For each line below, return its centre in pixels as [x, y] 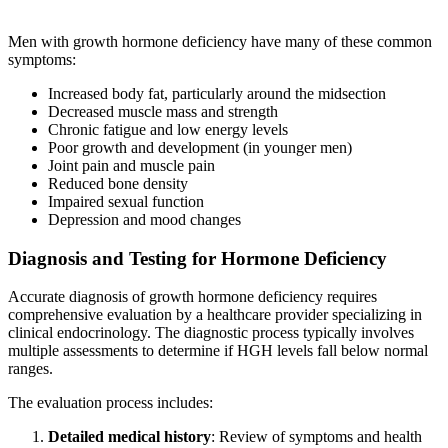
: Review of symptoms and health [316, 437]
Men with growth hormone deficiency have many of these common [220, 41]
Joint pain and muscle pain [131, 165]
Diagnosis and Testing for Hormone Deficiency [197, 258]
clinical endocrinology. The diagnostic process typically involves [211, 333]
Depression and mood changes [144, 219]
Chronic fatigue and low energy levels [168, 129]
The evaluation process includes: [110, 403]
